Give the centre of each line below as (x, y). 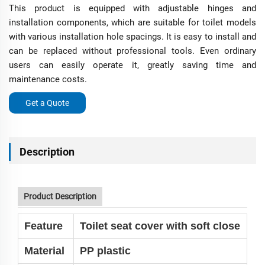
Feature (43, 226)
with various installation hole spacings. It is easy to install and (132, 37)
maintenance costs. (48, 80)
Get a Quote (47, 103)
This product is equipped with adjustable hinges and (132, 9)
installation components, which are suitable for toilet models (132, 23)
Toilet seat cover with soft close (160, 226)
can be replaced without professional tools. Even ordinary (132, 51)
